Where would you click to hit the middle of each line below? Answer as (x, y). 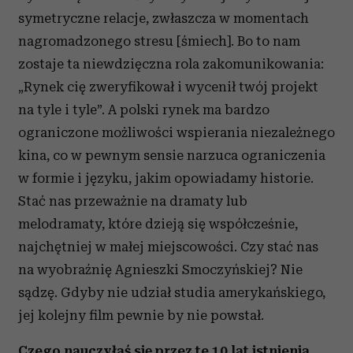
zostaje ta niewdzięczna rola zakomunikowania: (171, 64)
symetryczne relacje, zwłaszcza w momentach (163, 18)
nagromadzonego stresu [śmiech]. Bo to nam (159, 41)
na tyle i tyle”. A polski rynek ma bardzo (144, 110)
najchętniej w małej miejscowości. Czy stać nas (168, 247)
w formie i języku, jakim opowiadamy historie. (166, 178)
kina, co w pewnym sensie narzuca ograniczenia (172, 155)
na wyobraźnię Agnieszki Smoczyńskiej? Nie (160, 269)
